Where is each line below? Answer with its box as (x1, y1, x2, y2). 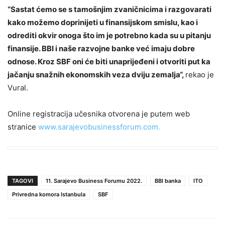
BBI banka (155, 177, 181, 184)
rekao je (185, 69, 214, 79)
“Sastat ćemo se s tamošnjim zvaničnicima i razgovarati (8, 4, 211, 14)
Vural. (8, 82, 28, 92)
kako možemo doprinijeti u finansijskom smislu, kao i (8, 17, 198, 27)
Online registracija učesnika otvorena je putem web (8, 108, 190, 119)
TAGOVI (12, 177, 33, 184)
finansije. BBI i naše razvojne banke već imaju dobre (8, 43, 195, 53)
